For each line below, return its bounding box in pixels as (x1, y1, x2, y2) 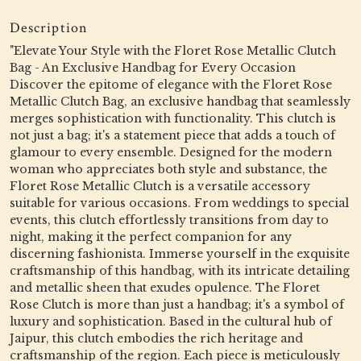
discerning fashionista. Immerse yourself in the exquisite (10, 247, 350, 261)
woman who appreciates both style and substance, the (10, 162, 327, 176)
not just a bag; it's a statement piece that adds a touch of (10, 128, 335, 143)
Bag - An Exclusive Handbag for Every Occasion (10, 60, 296, 75)
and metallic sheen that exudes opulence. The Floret (10, 280, 320, 295)
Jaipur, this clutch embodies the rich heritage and (10, 331, 303, 346)
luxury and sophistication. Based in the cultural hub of (10, 314, 332, 329)
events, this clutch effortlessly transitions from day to (10, 213, 329, 227)
